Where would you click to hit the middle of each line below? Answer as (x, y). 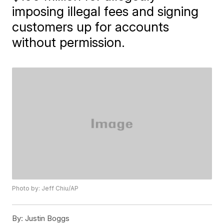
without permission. (69, 42)
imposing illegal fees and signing (105, 11)
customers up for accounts (91, 27)
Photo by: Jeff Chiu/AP (45, 188)
